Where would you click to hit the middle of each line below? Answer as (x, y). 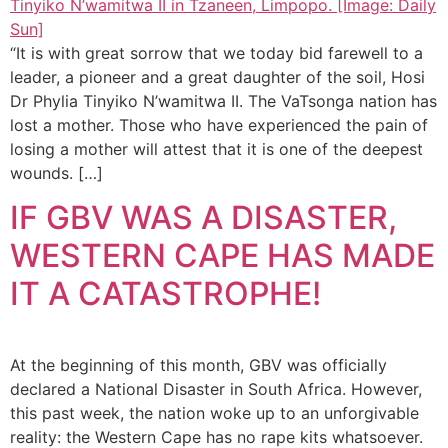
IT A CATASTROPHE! (169, 293)
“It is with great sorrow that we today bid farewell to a (216, 52)
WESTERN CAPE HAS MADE (222, 255)
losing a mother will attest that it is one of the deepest (216, 148)
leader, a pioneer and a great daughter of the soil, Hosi (217, 76)
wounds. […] (56, 172)
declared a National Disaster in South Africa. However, (216, 389)
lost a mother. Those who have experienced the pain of (219, 124)
